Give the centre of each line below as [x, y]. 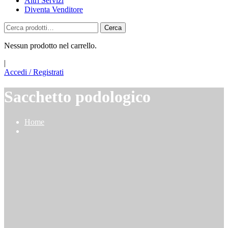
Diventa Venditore [54, 9]
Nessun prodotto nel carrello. [50, 46]
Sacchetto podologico [77, 97]
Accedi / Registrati [34, 72]
